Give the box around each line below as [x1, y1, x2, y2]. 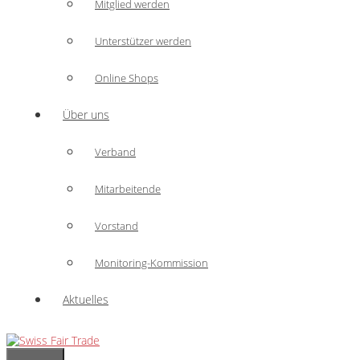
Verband [95, 145, 136, 159]
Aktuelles [63, 292, 108, 307]
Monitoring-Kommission [95, 256, 208, 270]
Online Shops [95, 71, 158, 85]
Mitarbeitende [95, 182, 161, 196]
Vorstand [95, 219, 138, 233]
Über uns [63, 107, 109, 122]
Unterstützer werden [95, 34, 191, 48]
